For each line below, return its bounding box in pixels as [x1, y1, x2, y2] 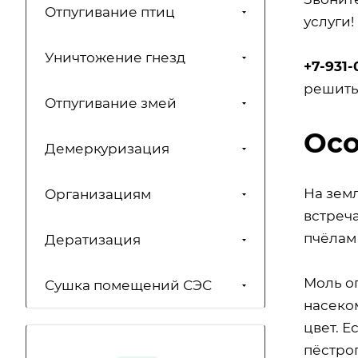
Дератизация [45, 232, 141, 249]
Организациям [45, 186, 151, 203]
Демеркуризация [45, 141, 169, 157]
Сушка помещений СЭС [45, 277, 212, 294]
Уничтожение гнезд [45, 50, 185, 66]
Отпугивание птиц [45, 4, 175, 21]
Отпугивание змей [45, 95, 177, 112]
